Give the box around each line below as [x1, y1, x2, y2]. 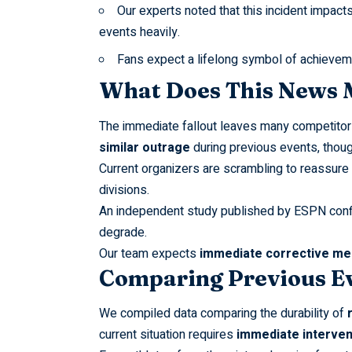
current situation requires [98, 325, 236, 345]
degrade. [98, 222, 147, 242]
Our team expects [98, 244, 200, 263]
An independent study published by [98, 201, 294, 221]
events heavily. [98, 23, 180, 42]
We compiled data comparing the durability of [98, 304, 347, 324]
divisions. [98, 180, 149, 200]
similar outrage [98, 137, 190, 157]
